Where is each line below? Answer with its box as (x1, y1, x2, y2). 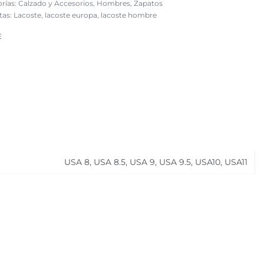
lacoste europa (44, 10, 97, 19)
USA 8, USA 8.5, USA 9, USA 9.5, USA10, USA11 (64, 156, 247, 167)
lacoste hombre (100, 10, 157, 19)
